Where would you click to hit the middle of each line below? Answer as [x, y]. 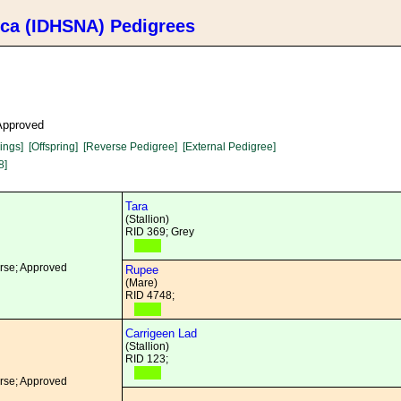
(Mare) [141, 283]
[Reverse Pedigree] [130, 147]
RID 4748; [150, 295]
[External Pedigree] [229, 147]
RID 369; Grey [160, 232]
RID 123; [147, 359]
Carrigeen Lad [161, 333]
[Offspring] [53, 147]
